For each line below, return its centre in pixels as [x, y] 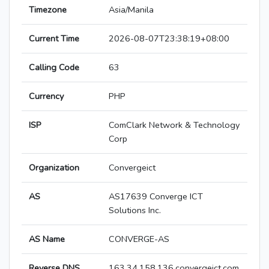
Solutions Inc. [135, 210]
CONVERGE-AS [139, 239]
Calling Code [54, 68]
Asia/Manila [131, 10]
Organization [54, 168]
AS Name [47, 239]
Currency [46, 96]
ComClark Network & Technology [174, 125]
